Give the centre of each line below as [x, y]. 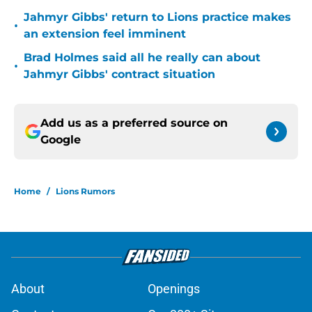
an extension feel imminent [105, 34]
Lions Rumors [85, 192]
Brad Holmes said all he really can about [142, 58]
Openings [174, 289]
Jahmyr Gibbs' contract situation [119, 75]
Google [61, 140]
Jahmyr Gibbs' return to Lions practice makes [157, 17]
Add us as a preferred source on [134, 123]
